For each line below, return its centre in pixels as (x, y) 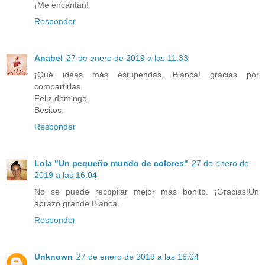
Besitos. (49, 110)
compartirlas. (59, 86)
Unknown (54, 256)
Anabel (49, 58)
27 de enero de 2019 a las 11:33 (127, 58)
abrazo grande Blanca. (77, 203)
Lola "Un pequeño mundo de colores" (111, 163)
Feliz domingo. (62, 98)
